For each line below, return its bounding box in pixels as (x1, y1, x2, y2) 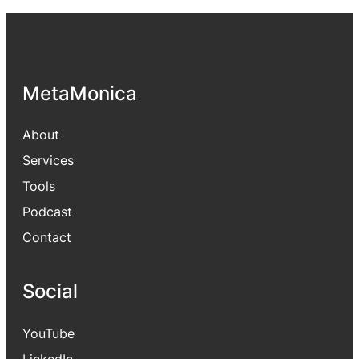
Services (22, 151, 74, 168)
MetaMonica (22, 80, 137, 105)
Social (22, 279, 78, 304)
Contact (22, 228, 71, 245)
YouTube (22, 325, 75, 341)
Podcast (22, 203, 72, 220)
